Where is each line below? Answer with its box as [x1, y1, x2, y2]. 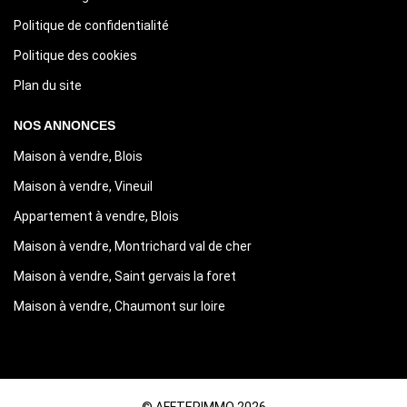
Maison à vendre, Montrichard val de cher [14, 238, 252, 253]
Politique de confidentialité [14, 17, 169, 33]
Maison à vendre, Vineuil [14, 178, 153, 194]
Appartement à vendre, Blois [14, 208, 179, 223]
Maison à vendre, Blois [14, 148, 143, 164]
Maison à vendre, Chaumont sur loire [14, 298, 225, 313]
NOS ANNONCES [14, 117, 115, 133]
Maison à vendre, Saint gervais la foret [14, 268, 236, 283]
